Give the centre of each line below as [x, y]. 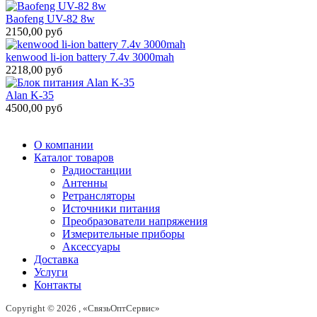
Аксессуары [91, 247]
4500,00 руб [34, 108]
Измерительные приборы [123, 234]
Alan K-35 [30, 96]
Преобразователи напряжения [135, 221]
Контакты [58, 285]
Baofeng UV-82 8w [50, 19]
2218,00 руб [34, 70]
